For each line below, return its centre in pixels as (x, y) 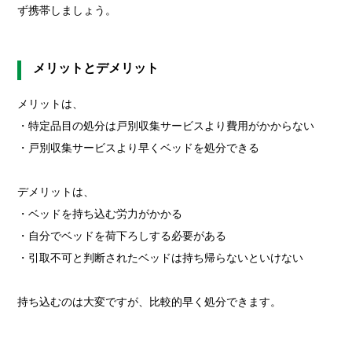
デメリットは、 (56, 191)
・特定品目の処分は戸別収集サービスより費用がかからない (166, 125)
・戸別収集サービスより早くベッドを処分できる (139, 147)
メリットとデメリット (96, 68)
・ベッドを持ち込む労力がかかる (100, 213)
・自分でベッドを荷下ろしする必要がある (122, 235)
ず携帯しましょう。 (67, 10)
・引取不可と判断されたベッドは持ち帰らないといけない (161, 257)
